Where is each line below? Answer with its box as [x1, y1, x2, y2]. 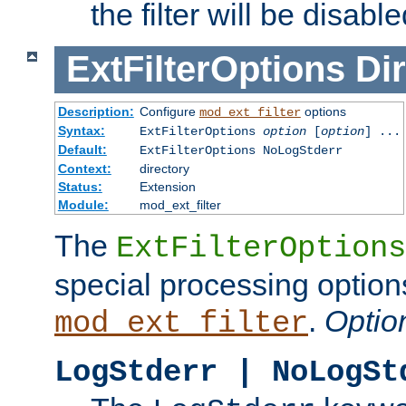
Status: [57, 179, 102, 194]
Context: [57, 161, 111, 176]
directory [139, 161, 189, 176]
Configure [139, 104, 199, 119]
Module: [57, 198, 109, 212]
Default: [57, 142, 107, 157]
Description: [57, 104, 134, 119]
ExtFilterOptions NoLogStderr [139, 143, 343, 158]
